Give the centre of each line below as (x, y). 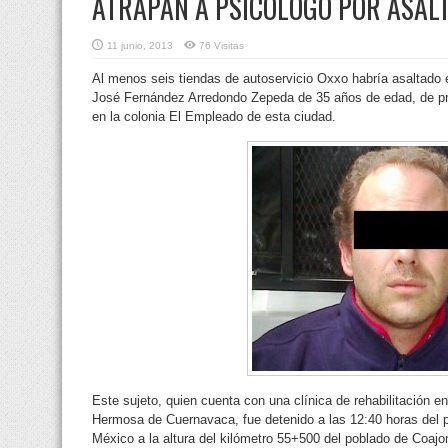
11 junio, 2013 (140, 45)
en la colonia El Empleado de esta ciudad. (214, 116)
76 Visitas (221, 45)
